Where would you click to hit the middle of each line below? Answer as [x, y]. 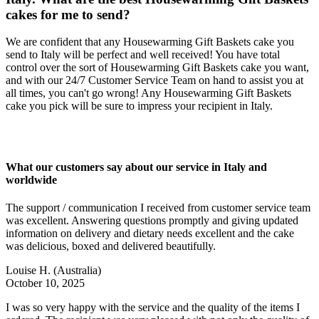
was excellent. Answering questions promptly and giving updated [152, 220]
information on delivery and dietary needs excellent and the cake [150, 233]
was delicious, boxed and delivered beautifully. [112, 246]
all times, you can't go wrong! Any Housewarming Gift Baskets [148, 93]
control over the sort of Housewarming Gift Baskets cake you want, [157, 68]
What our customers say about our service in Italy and [136, 167]
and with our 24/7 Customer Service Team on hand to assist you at [155, 80]
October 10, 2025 [45, 283]
